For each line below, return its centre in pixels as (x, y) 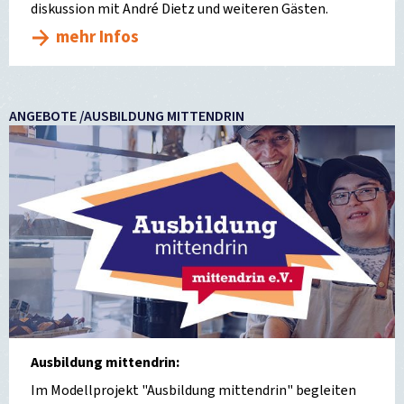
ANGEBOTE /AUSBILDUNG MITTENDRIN (127, 117)
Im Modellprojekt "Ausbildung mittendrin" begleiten (193, 390)
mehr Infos (97, 38)
